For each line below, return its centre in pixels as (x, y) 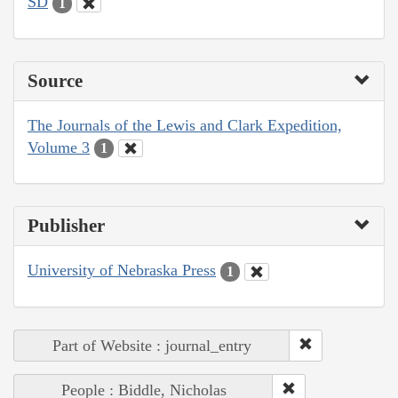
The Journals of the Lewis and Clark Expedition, (185, 125)
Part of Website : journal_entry (152, 345)
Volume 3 (59, 147)
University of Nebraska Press (122, 271)
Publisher (66, 226)
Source (55, 80)
